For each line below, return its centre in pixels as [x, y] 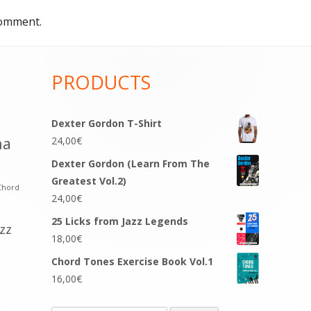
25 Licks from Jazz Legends [120, 221]
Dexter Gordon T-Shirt [107, 123]
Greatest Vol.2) [89, 181]
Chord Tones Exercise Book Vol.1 [133, 261]
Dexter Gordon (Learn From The [131, 163]
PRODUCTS [101, 82]
